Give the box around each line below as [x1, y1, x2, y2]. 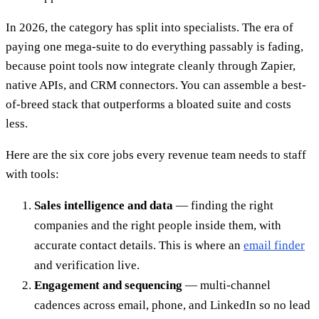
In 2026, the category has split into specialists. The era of [6, 20, 293, 34]
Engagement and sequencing [34, 278, 182, 292]
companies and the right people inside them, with [34, 218, 281, 232]
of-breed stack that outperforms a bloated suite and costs [6, 97, 291, 111]
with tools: [6, 167, 59, 181]
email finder [244, 238, 305, 252]
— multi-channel [182, 278, 271, 292]
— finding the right [173, 198, 273, 212]
